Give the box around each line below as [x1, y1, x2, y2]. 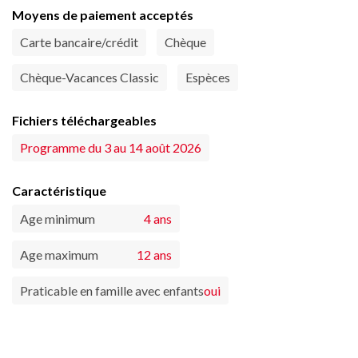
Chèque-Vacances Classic [20, 70, 159, 86]
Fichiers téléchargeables [12, 113, 157, 129]
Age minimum [20, 211, 95, 227]
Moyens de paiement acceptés [12, 7, 193, 23]
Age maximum [20, 247, 98, 263]
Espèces [185, 70, 230, 86]
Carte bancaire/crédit [20, 34, 138, 50]
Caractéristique [12, 183, 106, 199]
